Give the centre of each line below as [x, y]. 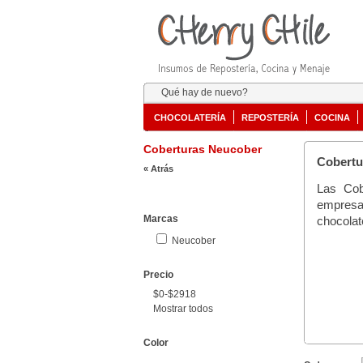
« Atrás [158, 169]
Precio [158, 275]
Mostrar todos [183, 309]
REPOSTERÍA [270, 117]
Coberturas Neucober [203, 149]
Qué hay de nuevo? [205, 92]
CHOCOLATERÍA [190, 117]
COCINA [332, 117]
